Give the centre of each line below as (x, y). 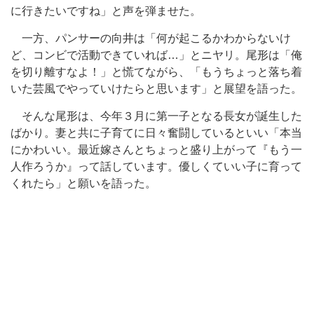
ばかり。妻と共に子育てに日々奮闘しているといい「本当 (156, 133)
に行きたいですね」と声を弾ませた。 (106, 11)
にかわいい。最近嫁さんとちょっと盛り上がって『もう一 (156, 150)
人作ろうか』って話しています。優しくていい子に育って (156, 166)
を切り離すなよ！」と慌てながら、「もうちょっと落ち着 (156, 72)
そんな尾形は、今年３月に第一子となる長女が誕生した (156, 116)
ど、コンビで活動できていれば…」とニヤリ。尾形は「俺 (156, 55)
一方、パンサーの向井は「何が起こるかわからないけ (151, 38)
